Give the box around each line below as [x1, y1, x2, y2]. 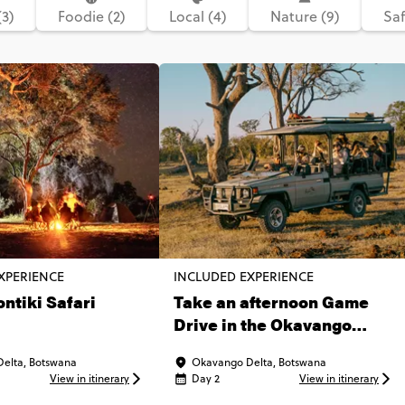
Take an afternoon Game [174, 290, 369, 313]
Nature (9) [269, 6, 340, 26]
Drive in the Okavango [174, 313, 352, 335]
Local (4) [168, 6, 227, 26]
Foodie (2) [57, 6, 126, 26]
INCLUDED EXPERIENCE [174, 268, 314, 286]
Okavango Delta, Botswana [192, 354, 326, 370]
